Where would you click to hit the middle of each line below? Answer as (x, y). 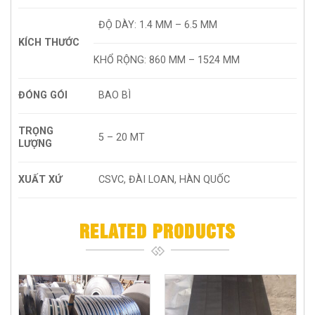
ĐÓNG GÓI (43, 96)
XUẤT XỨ (40, 180)
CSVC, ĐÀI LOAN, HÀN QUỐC (165, 180)
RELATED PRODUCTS (157, 231)
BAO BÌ (115, 96)
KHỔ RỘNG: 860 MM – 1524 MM (167, 60)
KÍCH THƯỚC (49, 43)
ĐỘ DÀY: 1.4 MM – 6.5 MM (158, 25)
